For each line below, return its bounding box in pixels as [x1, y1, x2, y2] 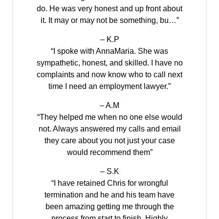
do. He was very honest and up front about [37, 4, 182, 13]
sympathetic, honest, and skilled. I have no [36, 59, 183, 67]
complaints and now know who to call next [37, 70, 182, 79]
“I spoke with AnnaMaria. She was [51, 47, 168, 56]
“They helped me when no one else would [37, 113, 182, 122]
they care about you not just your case [44, 136, 175, 145]
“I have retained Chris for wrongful [51, 179, 168, 188]
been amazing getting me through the [45, 202, 174, 211]
